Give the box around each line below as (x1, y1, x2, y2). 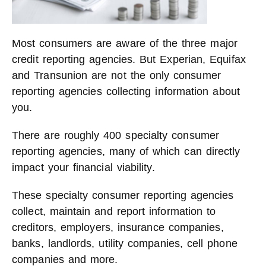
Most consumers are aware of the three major (12, 37, 237, 49)
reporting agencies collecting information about (12, 85, 240, 97)
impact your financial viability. (12, 161, 155, 173)
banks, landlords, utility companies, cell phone (12, 237, 237, 249)
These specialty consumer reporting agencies (12, 189, 234, 201)
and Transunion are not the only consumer (12, 69, 221, 81)
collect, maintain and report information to (12, 205, 216, 217)
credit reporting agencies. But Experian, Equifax (12, 53, 246, 65)
